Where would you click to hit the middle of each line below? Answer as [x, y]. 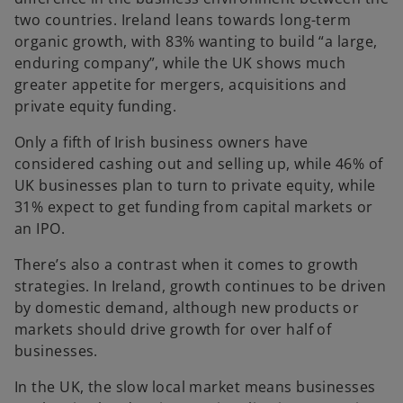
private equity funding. [96, 107]
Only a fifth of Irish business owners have [161, 143]
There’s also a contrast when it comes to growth [187, 265]
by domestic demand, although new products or [187, 308]
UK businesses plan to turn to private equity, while [195, 186]
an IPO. [42, 229]
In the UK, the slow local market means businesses [195, 387]
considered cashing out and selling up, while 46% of [199, 164]
